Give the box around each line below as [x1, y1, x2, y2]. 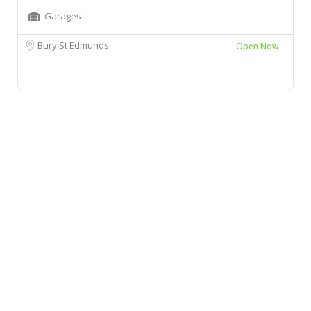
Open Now [236, 40, 279, 52]
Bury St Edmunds [37, 38, 109, 51]
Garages [44, 9, 81, 22]
